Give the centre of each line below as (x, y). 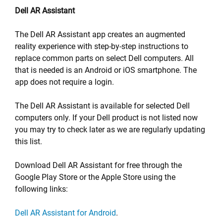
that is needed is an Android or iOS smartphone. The (106, 70)
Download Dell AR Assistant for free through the (98, 165)
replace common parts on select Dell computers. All (104, 58)
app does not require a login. (64, 82)
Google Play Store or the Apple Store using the (95, 177)
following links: (41, 189)
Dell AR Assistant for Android (65, 213)
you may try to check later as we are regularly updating (110, 130)
